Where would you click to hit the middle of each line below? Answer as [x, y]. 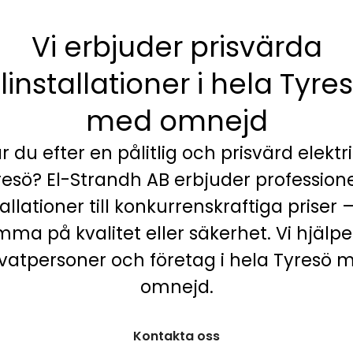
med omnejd [176, 121]
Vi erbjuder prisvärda [176, 47]
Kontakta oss [176, 336]
